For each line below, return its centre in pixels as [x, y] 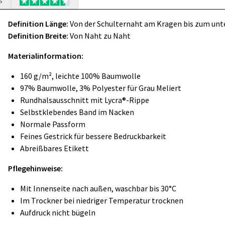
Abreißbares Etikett [54, 148]
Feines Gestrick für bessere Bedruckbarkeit [93, 136]
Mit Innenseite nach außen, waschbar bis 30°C [98, 188]
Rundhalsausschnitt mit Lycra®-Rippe [85, 100]
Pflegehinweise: [35, 168]
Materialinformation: [46, 56]
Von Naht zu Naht [99, 36]
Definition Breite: [38, 36]
